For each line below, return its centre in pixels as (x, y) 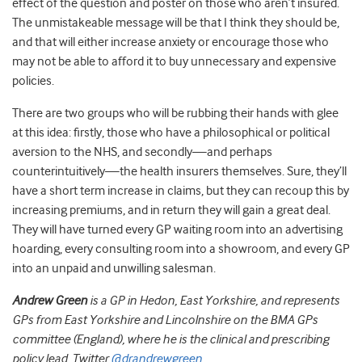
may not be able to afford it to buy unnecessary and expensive (174, 62)
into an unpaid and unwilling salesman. (114, 269)
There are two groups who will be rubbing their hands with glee (175, 114)
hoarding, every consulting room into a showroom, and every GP (181, 249)
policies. (33, 81)
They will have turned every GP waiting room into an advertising (177, 230)
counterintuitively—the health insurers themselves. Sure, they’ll (179, 172)
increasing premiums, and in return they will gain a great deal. (171, 210)
